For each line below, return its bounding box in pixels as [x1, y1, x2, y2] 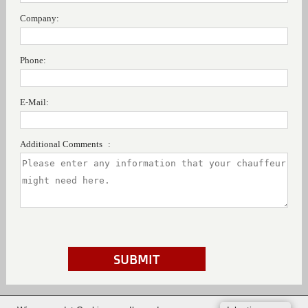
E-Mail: [19, 97, 49, 107]
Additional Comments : [19, 139, 111, 149]
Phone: [19, 55, 46, 65]
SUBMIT [113, 250, 160, 267]
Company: [19, 13, 59, 23]
